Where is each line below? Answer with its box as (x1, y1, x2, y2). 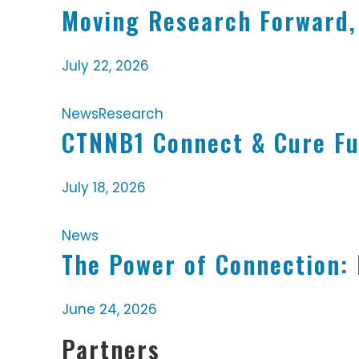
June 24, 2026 (62, 300, 158, 320)
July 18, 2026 (62, 178, 147, 198)
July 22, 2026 (62, 56, 150, 76)
